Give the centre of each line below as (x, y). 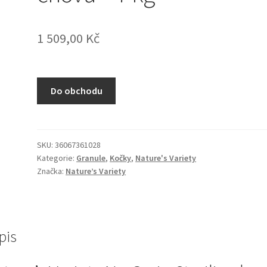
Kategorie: (57, 158)
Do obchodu (76, 91)
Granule (91, 158)
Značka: (52, 171)
